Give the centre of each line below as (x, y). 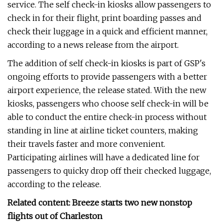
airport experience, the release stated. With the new (107, 90)
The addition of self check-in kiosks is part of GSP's (107, 63)
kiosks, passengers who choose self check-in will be (108, 104)
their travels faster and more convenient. (86, 144)
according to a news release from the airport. (93, 45)
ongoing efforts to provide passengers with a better (107, 77)
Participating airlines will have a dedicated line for (104, 157)
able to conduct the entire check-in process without (107, 117)
